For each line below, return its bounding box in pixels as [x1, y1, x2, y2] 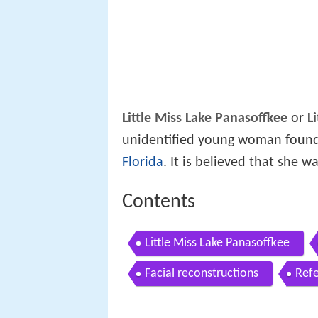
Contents [122, 192, 195, 212]
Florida [122, 155, 163, 170]
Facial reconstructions [145, 267, 258, 281]
